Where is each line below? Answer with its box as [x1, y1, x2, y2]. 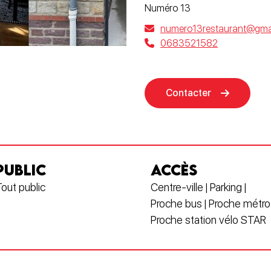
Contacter [166, 87, 211, 99]
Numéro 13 [145, 2, 191, 14]
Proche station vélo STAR [151, 214, 266, 226]
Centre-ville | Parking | [151, 181, 246, 194]
